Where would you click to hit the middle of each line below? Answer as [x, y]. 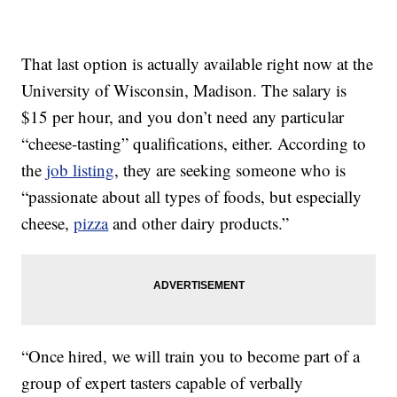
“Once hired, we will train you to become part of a [191, 356]
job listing [81, 170]
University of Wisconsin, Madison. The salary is [184, 90]
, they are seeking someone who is [230, 170]
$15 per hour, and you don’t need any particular [183, 117]
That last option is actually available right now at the [198, 64]
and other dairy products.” [199, 223]
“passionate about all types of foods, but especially [192, 197]
